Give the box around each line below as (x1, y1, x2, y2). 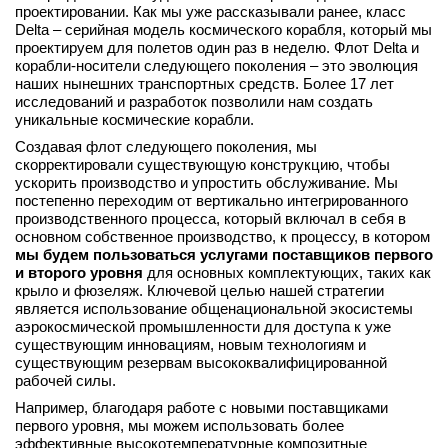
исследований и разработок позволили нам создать (15, 93, 373, 110)
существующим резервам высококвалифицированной (15, 354, 387, 371)
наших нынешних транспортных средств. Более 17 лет (15, 75, 394, 92)
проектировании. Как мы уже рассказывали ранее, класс (15, 3, 406, 20)
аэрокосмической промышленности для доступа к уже (15, 318, 391, 335)
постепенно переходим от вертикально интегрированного (15, 192, 408, 209)
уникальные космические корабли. (15, 111, 254, 128)
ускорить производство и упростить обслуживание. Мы (15, 174, 398, 191)
